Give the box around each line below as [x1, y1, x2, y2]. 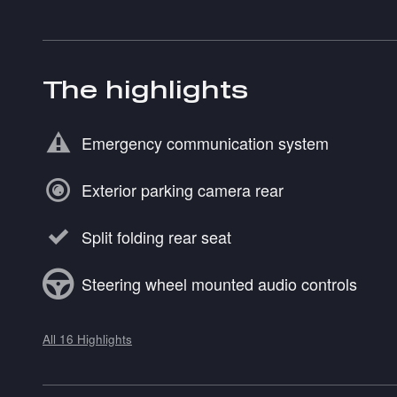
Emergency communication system [82, 131, 329, 155]
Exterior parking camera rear [82, 178, 284, 202]
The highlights [43, 74, 248, 103]
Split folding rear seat [82, 225, 231, 249]
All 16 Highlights [43, 330, 132, 347]
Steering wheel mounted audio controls [82, 272, 357, 296]
